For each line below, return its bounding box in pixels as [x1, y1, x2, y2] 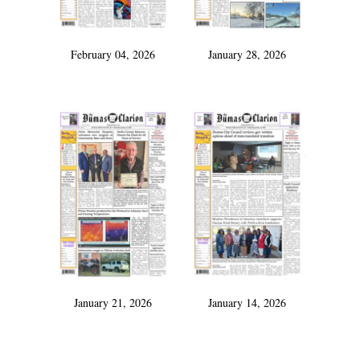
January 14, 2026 [207, 295, 286, 311]
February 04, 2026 [71, 47, 156, 63]
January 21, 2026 [74, 295, 153, 311]
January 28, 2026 [207, 47, 286, 63]
